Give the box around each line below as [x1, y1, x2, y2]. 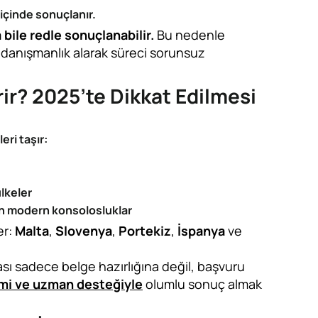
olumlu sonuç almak [143, 275, 262, 292]
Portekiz [119, 222, 171, 239]
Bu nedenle [154, 26, 225, 43]
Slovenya [55, 222, 112, 239]
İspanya [177, 222, 228, 239]
